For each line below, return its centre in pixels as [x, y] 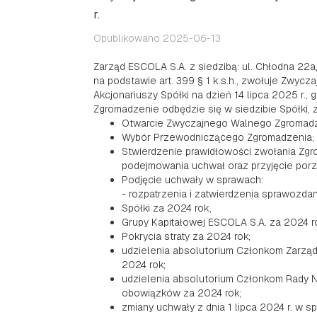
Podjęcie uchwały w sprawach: [192, 180]
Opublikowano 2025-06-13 [157, 38]
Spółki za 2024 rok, [167, 208]
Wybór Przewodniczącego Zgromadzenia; [218, 137]
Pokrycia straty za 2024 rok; [186, 236]
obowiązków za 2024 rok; [181, 293]
